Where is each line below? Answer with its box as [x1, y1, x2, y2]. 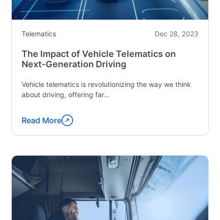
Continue [21, 120, 56, 131]
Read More [22, 115, 62, 125]
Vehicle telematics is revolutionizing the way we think [22, 80, 192, 88]
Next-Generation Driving [22, 59, 127, 69]
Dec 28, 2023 [154, 29, 198, 38]
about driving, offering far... [22, 90, 110, 99]
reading [21, 132, 50, 142]
